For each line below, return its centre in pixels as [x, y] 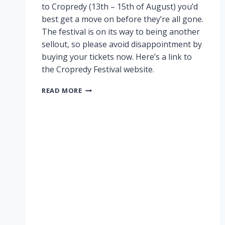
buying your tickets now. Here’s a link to [117, 57]
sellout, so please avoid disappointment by [122, 44]
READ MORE [62, 91]
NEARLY [95, 99]
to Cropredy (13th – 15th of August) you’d [120, 7]
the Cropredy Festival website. [99, 70]
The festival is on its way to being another [121, 32]
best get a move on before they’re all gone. [123, 19]
